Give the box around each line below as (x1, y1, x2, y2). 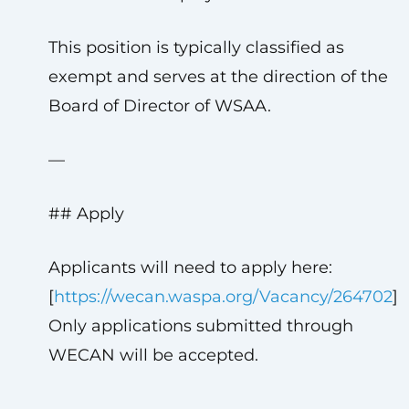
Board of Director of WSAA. (47, 96, 271, 116)
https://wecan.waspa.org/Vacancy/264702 (53, 287, 393, 307)
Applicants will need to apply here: (47, 257, 332, 278)
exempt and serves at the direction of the (47, 67, 388, 87)
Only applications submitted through (47, 316, 353, 336)
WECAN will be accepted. (47, 345, 258, 365)
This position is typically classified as (47, 37, 344, 58)
